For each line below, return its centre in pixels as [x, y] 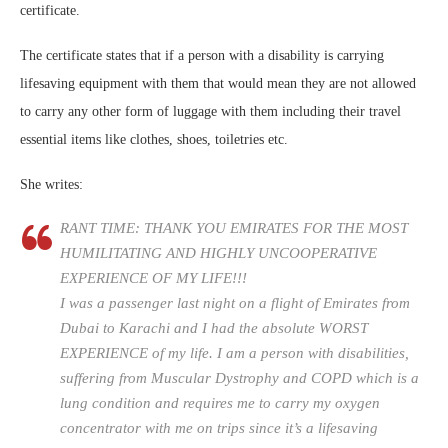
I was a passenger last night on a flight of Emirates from [235, 303]
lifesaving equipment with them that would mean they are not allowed [218, 83]
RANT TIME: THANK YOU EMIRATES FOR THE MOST [234, 228]
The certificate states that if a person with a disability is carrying [202, 55]
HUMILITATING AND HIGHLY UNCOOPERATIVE [218, 253]
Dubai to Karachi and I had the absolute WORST [214, 328]
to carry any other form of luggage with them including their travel [210, 111]
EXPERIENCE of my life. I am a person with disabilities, [234, 353]
